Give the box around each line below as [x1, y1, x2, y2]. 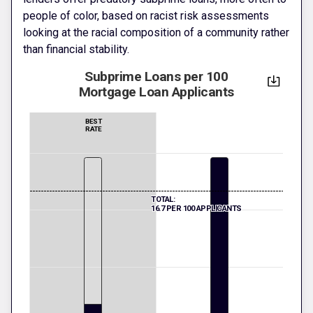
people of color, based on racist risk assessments [23, 9, 269, 23]
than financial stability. [23, 43, 129, 57]
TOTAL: [151, 195, 175, 205]
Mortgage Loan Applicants [78, 84, 234, 101]
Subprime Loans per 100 [85, 68, 228, 85]
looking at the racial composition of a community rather [23, 26, 289, 40]
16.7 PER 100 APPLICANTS [151, 204, 242, 214]
